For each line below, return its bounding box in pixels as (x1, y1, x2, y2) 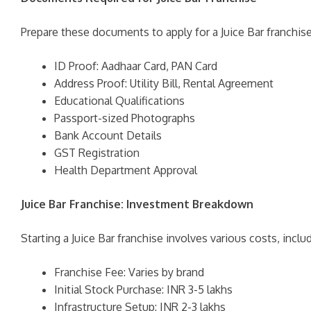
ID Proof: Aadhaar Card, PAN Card (54, 59, 217, 73)
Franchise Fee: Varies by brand (54, 265, 204, 279)
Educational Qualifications (54, 94, 185, 108)
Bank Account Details (54, 128, 162, 142)
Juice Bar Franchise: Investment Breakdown (21, 197, 253, 211)
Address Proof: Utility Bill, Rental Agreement (54, 76, 274, 90)
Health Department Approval (54, 163, 197, 177)
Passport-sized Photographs (54, 111, 195, 125)
